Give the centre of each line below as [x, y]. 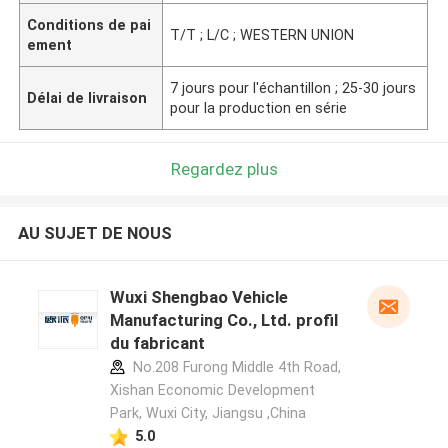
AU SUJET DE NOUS [94, 233]
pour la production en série [259, 107]
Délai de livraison [87, 97]
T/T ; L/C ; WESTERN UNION [262, 34]
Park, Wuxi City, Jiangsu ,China [207, 413]
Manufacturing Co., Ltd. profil [223, 320]
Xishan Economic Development [212, 390]
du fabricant [157, 343]
